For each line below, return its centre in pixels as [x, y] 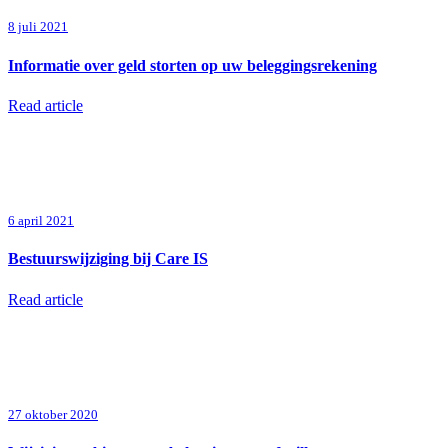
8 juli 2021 [38, 27]
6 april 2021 [41, 221]
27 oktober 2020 [53, 414]
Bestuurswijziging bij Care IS [108, 259]
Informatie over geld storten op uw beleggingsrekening [192, 65]
